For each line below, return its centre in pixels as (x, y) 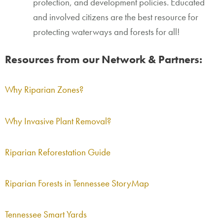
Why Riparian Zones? (44, 90)
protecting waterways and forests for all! (106, 32)
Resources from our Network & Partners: (104, 60)
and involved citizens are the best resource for (116, 17)
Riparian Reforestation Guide (58, 152)
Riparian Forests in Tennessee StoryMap (77, 184)
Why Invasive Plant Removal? (58, 121)
